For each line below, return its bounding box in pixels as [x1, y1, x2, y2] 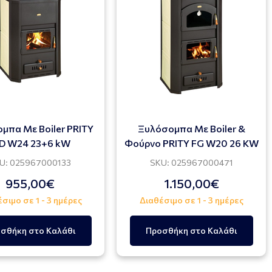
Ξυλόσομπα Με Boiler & [137, 123, 245, 134]
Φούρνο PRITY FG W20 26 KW [229, 137, 259, 149]
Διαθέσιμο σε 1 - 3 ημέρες [139, 195, 243, 205]
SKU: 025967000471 [149, 157, 233, 168]
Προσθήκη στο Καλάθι [146, 225, 237, 236]
